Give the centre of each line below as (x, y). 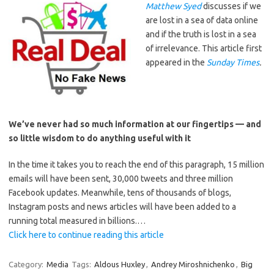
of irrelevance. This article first (204, 48)
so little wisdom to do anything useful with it (100, 138)
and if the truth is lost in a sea (201, 34)
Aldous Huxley (120, 264)
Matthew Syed (173, 6)
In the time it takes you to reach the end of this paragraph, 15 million (136, 165)
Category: (27, 264)
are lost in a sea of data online (202, 20)
